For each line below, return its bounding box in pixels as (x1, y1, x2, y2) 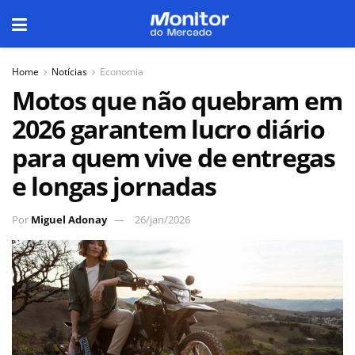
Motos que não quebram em (12, 83, 342, 117)
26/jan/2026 (135, 212, 190, 227)
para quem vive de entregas (12, 140, 335, 174)
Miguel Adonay (31, 212, 107, 227)
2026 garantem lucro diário (12, 112, 325, 146)
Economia (100, 65, 143, 78)
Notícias (52, 65, 87, 78)
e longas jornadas (12, 169, 216, 203)
